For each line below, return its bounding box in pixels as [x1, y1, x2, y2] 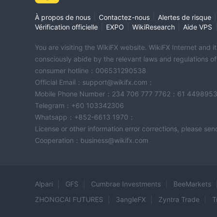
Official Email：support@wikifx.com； [35, 78, 154, 87]
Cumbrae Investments [91, 180, 161, 188]
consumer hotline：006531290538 [35, 66, 146, 75]
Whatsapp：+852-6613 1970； [35, 113, 135, 122]
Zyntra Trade [158, 195, 200, 204]
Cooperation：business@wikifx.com [35, 136, 148, 145]
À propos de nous [35, 13, 91, 22]
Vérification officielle [35, 23, 98, 31]
